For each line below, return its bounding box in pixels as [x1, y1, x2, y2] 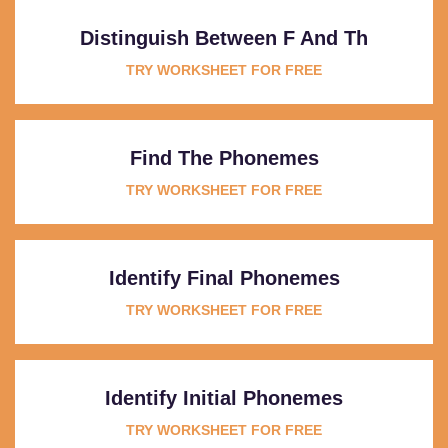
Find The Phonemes [129, 146, 319, 169]
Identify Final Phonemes [108, 266, 340, 289]
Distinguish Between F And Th [80, 26, 368, 49]
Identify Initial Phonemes [105, 386, 343, 409]
